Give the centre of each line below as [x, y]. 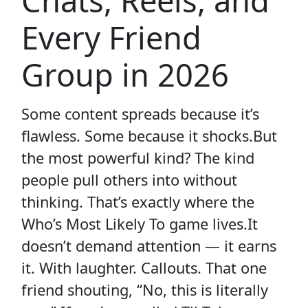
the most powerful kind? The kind [138, 158]
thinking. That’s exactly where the [138, 202]
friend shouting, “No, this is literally [145, 290]
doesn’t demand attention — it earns [149, 246]
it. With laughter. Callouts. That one [144, 268]
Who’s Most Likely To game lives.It [140, 224]
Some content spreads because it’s [141, 114]
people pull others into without [130, 180]
